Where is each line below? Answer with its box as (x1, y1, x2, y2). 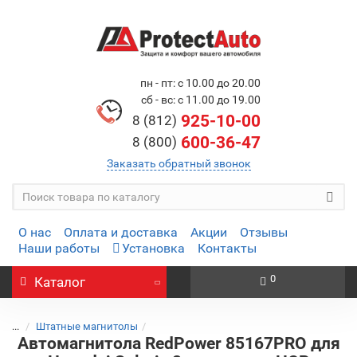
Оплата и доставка (64, 225, 178, 240)
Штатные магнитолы (36, 320, 138, 332)
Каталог (34, 274, 85, 290)
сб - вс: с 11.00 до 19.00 (141, 93, 261, 106)
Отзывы (240, 225, 288, 240)
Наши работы (18, 241, 100, 256)
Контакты (198, 241, 257, 256)
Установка (122, 241, 185, 256)
